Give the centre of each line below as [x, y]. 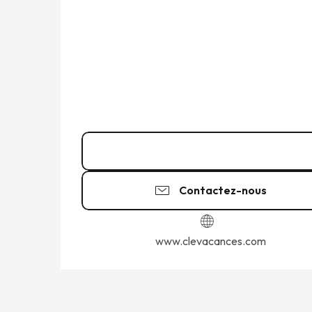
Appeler [223, 151]
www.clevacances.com [210, 241]
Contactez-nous [223, 190]
